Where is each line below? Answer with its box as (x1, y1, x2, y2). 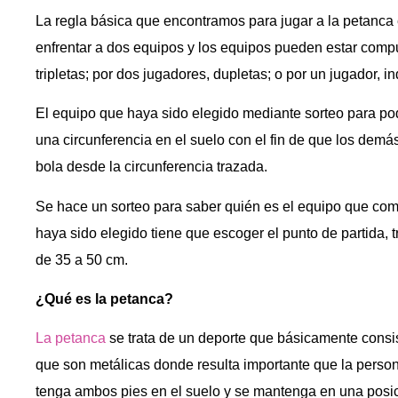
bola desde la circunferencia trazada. (36, 159, 267, 175)
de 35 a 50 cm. (36, 251, 128, 267)
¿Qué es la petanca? (36, 291, 173, 307)
